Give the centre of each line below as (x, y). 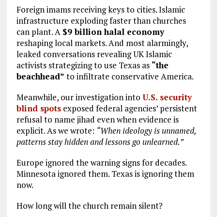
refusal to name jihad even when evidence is (97, 120)
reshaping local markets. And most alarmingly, (102, 43)
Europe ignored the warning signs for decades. (101, 163)
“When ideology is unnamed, (146, 131)
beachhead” (40, 77)
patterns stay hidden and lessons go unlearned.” (100, 142)
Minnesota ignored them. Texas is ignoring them (105, 174)
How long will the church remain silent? (89, 206)
